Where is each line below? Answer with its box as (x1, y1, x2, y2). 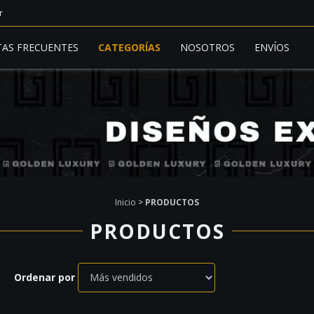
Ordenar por (13, 271, 75, 285)
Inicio (115, 196, 136, 208)
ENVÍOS (254, 41, 289, 54)
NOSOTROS (179, 41, 235, 54)
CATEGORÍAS (97, 41, 161, 54)
